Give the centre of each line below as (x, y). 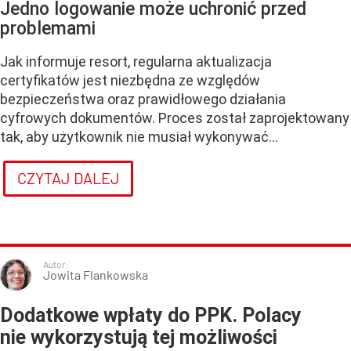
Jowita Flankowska (96, 274)
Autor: (56, 264)
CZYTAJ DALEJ (68, 177)
